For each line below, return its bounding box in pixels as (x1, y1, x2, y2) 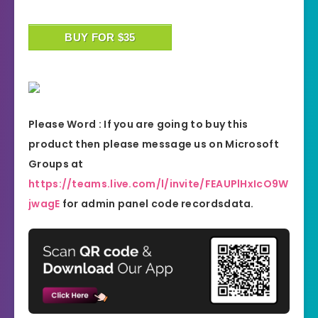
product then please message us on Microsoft (28, 136, 279, 151)
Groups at (28, 156, 84, 171)
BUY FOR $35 (65, 31, 136, 44)
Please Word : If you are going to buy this (28, 116, 248, 131)
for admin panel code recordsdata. (60, 196, 254, 211)
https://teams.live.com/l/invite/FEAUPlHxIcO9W (28, 176, 289, 191)
